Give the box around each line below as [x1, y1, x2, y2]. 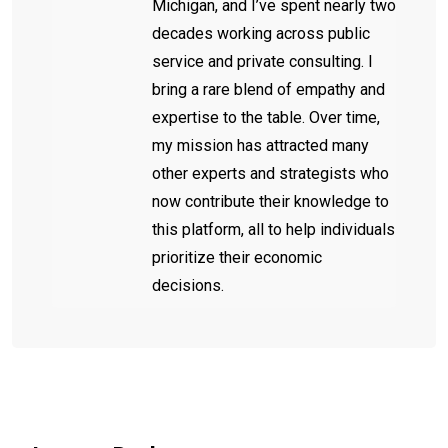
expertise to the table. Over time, [152, 107, 380, 127]
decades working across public [152, 23, 370, 43]
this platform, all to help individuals [152, 219, 395, 239]
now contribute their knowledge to [152, 191, 389, 211]
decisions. [152, 275, 224, 295]
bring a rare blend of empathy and [152, 79, 385, 99]
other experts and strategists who [152, 163, 389, 183]
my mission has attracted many [152, 135, 369, 155]
